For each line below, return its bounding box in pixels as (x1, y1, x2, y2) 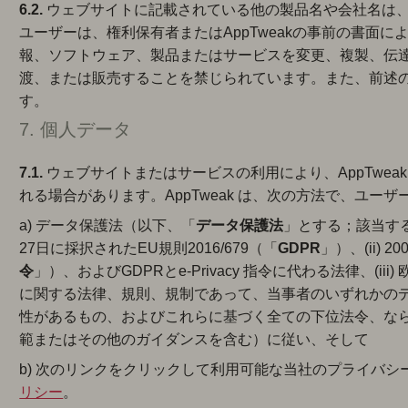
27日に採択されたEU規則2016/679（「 (19, 240, 279, 256)
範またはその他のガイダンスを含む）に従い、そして (19, 331, 370, 347)
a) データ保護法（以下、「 (19, 218, 197, 233)
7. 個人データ (19, 119, 132, 139)
